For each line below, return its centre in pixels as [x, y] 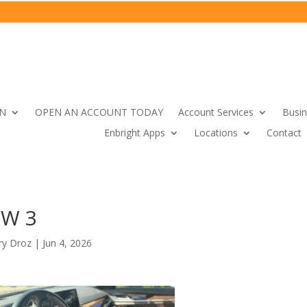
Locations [216, 133]
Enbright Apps [135, 133]
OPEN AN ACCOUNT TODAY [99, 112]
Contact [284, 133]
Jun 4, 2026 [67, 243]
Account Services [216, 112]
